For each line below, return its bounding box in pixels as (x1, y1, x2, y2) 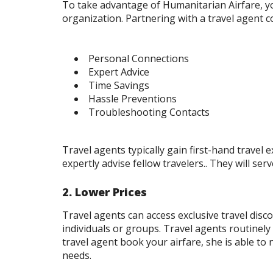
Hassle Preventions (88, 92, 177, 106)
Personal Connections (88, 52, 189, 66)
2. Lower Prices (62, 185, 147, 200)
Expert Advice (88, 65, 149, 79)
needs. (62, 249, 91, 263)
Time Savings (88, 79, 149, 93)
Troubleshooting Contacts (88, 105, 210, 119)
